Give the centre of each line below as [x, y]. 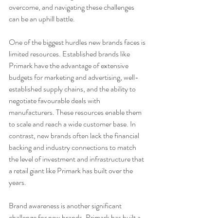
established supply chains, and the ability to [73, 89]
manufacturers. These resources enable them [76, 112]
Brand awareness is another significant [66, 205]
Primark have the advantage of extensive [69, 65]
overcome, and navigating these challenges [72, 7]
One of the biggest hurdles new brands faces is [78, 42]
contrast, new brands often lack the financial [75, 135]
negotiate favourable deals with [55, 100]
